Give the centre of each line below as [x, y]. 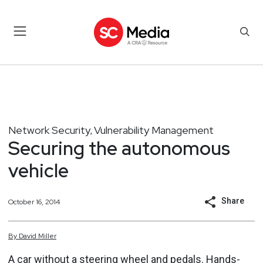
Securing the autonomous [119, 148]
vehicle [38, 170]
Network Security [49, 130]
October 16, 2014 [34, 202]
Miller [47, 236]
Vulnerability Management [154, 130]
